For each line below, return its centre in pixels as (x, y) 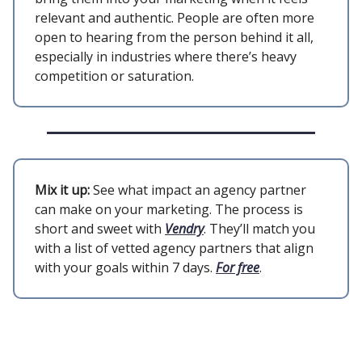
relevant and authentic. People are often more (175, 17)
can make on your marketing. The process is (169, 209)
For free (238, 267)
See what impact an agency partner (198, 189)
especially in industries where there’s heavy (166, 56)
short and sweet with (100, 228)
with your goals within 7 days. (125, 267)
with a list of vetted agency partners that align (174, 248)
